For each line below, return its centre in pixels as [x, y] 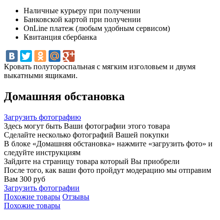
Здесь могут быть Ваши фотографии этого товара [87, 126]
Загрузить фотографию [42, 117]
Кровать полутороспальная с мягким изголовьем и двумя [100, 66]
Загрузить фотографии [42, 188]
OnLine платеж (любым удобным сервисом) [97, 28]
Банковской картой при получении [82, 19]
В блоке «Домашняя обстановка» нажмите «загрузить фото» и [108, 143]
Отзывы [76, 196]
